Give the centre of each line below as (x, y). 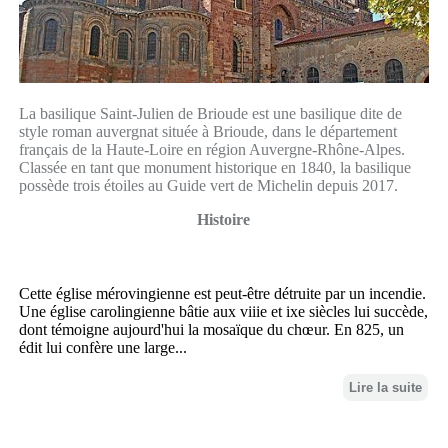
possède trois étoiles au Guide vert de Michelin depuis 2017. (208, 186)
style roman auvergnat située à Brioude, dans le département (207, 132)
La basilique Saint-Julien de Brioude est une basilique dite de (210, 114)
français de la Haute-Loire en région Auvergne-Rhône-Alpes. (211, 150)
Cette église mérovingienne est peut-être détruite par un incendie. (222, 294)
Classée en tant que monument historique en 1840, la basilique (214, 168)
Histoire (224, 220)
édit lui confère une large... (102, 348)
